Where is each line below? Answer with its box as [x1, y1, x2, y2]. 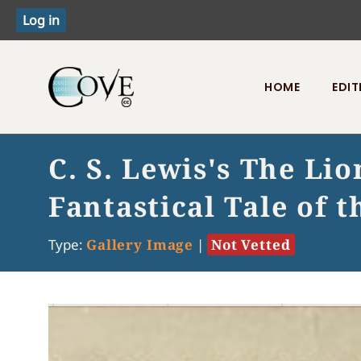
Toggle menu [48, 128, 131, 147]
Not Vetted [211, 235, 291, 254]
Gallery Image [86, 235, 194, 254]
